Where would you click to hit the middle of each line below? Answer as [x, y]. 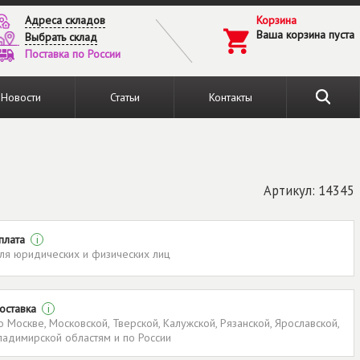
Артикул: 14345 [309, 190]
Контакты [230, 97]
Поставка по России [73, 53]
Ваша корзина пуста [305, 34]
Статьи [125, 97]
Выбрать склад [61, 37]
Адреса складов [65, 20]
